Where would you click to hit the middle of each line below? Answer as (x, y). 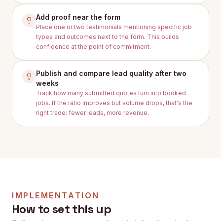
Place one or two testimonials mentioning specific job (114, 27)
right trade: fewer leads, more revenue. (92, 113)
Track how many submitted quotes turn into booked (111, 93)
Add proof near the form (78, 17)
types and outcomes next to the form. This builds (108, 37)
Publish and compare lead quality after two (111, 73)
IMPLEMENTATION (56, 195)
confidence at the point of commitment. (93, 47)
